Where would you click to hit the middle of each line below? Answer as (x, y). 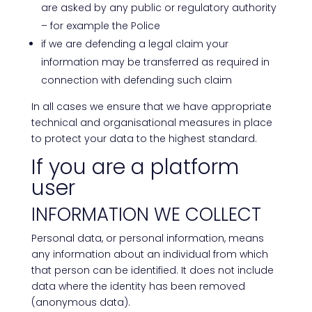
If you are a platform (135, 167)
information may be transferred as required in (155, 62)
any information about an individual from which (149, 254)
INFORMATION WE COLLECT (146, 214)
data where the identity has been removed (138, 286)
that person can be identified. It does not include (152, 270)
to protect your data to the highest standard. (144, 139)
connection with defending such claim (136, 80)
